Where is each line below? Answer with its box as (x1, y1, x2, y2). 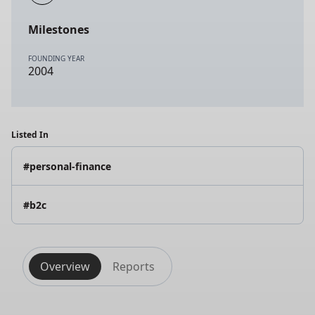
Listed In (11, 129, 49, 141)
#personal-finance (23, 160, 111, 173)
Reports (112, 259, 155, 274)
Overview (40, 259, 90, 274)
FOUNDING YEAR (28, 53, 84, 63)
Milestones (28, 22, 89, 37)
